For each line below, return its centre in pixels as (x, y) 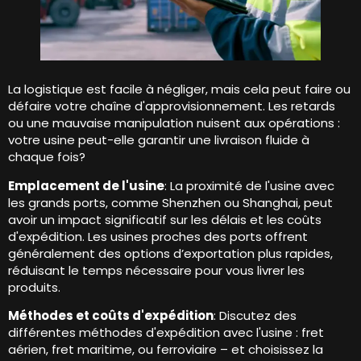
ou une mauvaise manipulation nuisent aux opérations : (174, 123)
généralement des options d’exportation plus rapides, (170, 253)
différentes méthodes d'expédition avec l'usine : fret (166, 332)
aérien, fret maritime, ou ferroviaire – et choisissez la (166, 349)
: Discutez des (255, 315)
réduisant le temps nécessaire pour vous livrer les (156, 270)
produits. (34, 287)
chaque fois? (47, 157)
